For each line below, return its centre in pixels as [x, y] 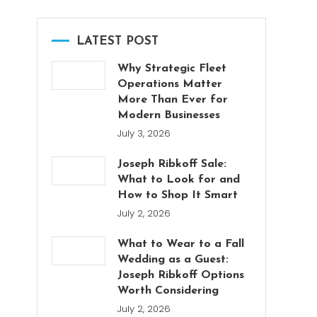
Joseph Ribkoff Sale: [172, 165]
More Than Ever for [173, 100]
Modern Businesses [169, 116]
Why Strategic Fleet [172, 69]
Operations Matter [170, 85]
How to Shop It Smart [178, 196]
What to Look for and [179, 180]
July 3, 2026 [144, 134]
